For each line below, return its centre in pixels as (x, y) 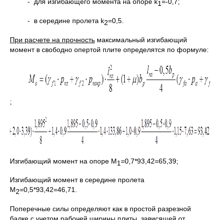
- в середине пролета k (66, 20)
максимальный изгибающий (141, 40)
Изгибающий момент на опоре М (63, 161)
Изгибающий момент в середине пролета (77, 180)
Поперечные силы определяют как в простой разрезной (100, 209)
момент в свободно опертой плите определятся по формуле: (109, 49)
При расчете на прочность (52, 40)
